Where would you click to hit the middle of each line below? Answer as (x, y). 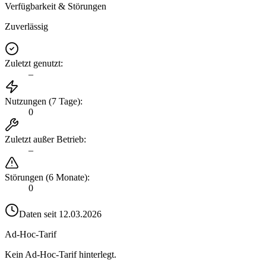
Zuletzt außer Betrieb (44, 139)
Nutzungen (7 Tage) (42, 101)
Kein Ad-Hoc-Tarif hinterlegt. (61, 254)
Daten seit (39, 214)
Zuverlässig (26, 26)
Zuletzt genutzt (33, 63)
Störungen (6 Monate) (46, 177)
